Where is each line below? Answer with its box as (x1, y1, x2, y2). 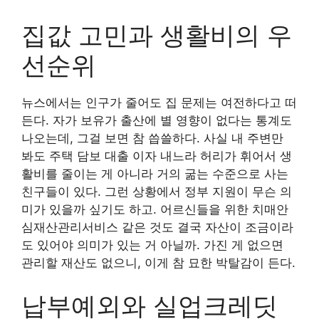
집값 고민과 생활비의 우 (21, 20, 292, 50)
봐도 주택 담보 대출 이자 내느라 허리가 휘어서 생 (21, 149, 292, 163)
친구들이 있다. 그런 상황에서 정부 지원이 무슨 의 (21, 184, 292, 199)
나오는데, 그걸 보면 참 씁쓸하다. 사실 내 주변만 (21, 131, 283, 145)
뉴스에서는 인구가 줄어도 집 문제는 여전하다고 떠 (21, 95, 297, 110)
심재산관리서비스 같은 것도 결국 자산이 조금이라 (21, 220, 293, 234)
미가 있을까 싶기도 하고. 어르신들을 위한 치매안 (21, 202, 288, 216)
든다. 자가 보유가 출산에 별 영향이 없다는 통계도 (21, 113, 292, 127)
